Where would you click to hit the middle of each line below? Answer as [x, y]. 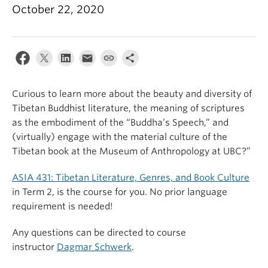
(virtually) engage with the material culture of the [120, 137]
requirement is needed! [63, 206]
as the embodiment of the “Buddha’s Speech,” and [120, 123]
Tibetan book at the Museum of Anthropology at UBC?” [131, 151]
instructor [34, 247]
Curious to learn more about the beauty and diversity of [132, 94]
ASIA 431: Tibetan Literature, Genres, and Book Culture [131, 178]
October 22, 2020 [58, 9]
